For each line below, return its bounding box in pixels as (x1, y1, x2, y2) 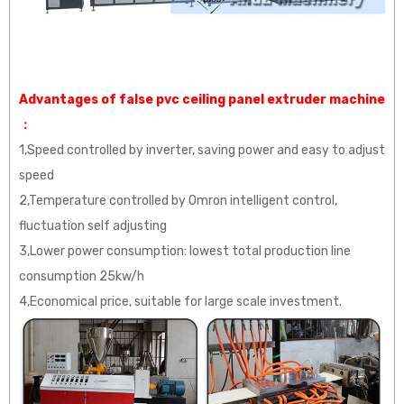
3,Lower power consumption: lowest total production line (19, 243, 351, 260)
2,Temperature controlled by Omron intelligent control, (19, 193, 337, 209)
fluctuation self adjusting (19, 218, 167, 234)
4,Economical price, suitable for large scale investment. (19, 294, 342, 310)
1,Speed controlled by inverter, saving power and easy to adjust (19, 142, 385, 159)
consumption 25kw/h (19, 269, 144, 285)
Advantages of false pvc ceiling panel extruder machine (19, 92, 385, 108)
